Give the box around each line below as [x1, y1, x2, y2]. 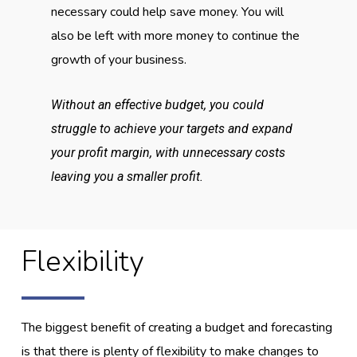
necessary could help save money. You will [50, 2, 284, 21]
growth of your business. [50, 50, 186, 69]
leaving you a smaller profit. [50, 168, 203, 184]
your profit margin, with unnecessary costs [50, 144, 285, 160]
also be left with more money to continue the [50, 26, 300, 45]
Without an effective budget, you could [50, 96, 264, 112]
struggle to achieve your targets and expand [50, 120, 292, 136]
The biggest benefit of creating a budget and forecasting [22, 319, 333, 337]
